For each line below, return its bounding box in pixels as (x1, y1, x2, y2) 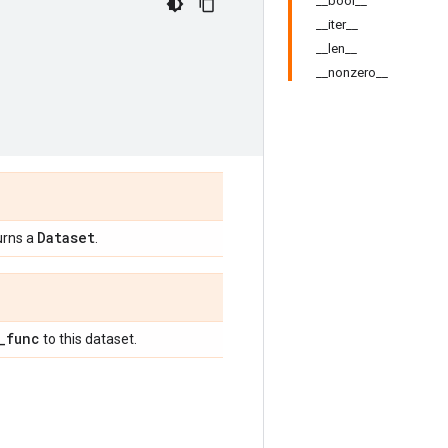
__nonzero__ (316, 65, 388, 80)
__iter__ (316, 17, 358, 32)
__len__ (316, 41, 357, 56)
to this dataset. (40, 331, 137, 347)
